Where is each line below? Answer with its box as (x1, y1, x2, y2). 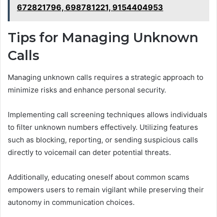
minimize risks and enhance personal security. (8, 85, 166, 94)
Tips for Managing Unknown (8, 30, 198, 46)
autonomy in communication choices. (8, 197, 135, 207)
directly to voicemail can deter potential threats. (8, 147, 171, 157)
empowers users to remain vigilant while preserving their (8, 185, 204, 194)
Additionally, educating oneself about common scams (8, 172, 189, 182)
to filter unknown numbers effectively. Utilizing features (8, 122, 198, 132)
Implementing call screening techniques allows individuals (8, 109, 207, 119)
